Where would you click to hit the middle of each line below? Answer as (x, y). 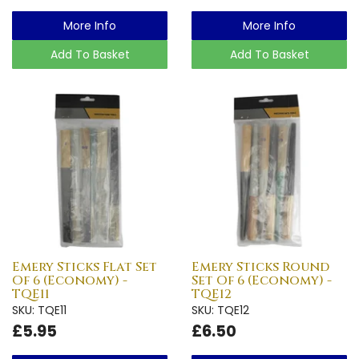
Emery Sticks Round (260, 266)
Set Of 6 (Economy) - (262, 280)
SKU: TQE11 (39, 310)
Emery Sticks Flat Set (85, 266)
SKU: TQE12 (220, 310)
